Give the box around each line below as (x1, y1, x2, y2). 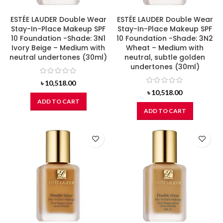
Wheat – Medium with (126, 42, 204, 53)
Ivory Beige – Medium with (11, 42, 105, 53)
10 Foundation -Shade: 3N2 (116, 33, 213, 43)
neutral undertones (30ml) (9, 52, 107, 62)
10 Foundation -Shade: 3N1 (11, 33, 106, 43)
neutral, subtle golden (124, 52, 205, 62)
